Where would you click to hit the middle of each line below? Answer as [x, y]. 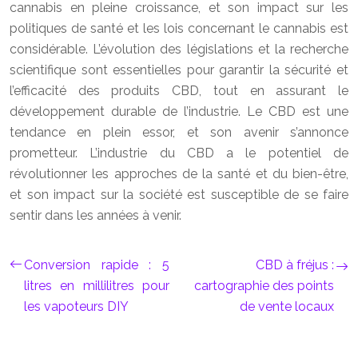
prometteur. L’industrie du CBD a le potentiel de [179, 153]
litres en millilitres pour [97, 286]
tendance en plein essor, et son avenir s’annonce [179, 132]
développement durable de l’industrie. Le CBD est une [179, 111]
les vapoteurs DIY [76, 306]
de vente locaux [287, 306]
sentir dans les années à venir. [95, 215]
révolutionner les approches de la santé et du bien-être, [179, 174]
